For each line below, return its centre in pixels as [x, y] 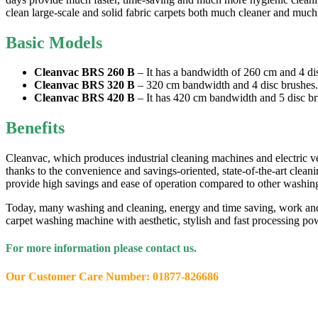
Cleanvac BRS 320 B [84, 85]
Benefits [37, 128]
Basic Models [56, 42]
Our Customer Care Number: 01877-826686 [112, 276]
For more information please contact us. [101, 248]
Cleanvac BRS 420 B [84, 98]
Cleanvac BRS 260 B [84, 72]
